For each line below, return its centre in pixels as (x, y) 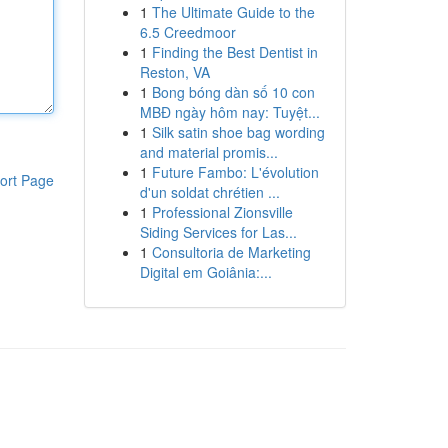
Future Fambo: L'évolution (235, 172)
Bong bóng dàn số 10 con (233, 92)
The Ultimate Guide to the (233, 12)
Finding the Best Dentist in (234, 52)
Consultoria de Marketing (231, 252)
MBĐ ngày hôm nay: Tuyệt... (229, 112)
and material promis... (208, 152)
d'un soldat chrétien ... (209, 192)
